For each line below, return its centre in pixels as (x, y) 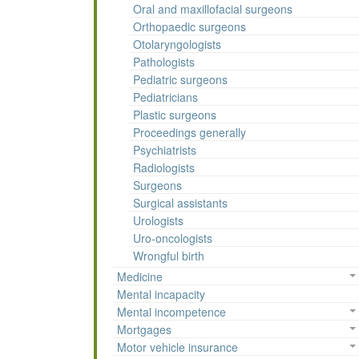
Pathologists (164, 62)
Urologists (158, 221)
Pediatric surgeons (180, 80)
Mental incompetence (171, 312)
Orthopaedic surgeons (190, 27)
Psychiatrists (165, 150)
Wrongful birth (169, 256)
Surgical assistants (180, 203)
